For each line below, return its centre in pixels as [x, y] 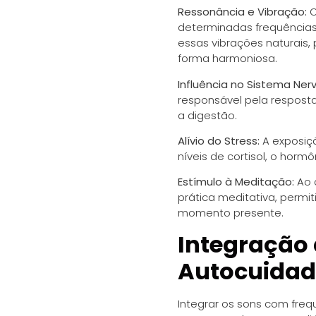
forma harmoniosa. [227, 59]
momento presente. [231, 213]
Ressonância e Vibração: [242, 12]
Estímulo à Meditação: [236, 182]
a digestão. [207, 115]
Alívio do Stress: [219, 141]
